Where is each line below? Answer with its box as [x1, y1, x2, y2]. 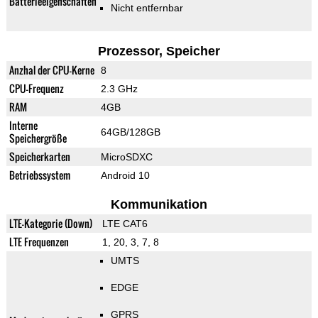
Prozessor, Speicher [97, 44, 220, 59]
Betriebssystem [9, 168, 70, 183]
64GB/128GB [100, 126, 160, 138]
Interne [9, 118, 38, 133]
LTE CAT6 [102, 218, 148, 230]
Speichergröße [9, 131, 67, 146]
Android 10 [100, 170, 150, 182]
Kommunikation [110, 197, 207, 212]
